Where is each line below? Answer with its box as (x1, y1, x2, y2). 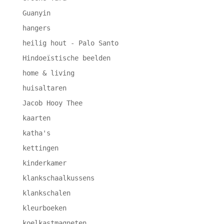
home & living (22, 69, 74, 77)
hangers (22, 24, 50, 32)
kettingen (22, 144, 58, 152)
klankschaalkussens (22, 174, 94, 182)
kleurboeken (22, 204, 66, 212)
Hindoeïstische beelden (22, 54, 110, 62)
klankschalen (22, 189, 70, 197)
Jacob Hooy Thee (22, 99, 82, 107)
